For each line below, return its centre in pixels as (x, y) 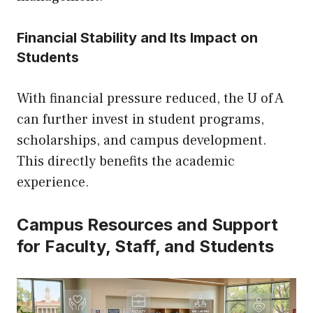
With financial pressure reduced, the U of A (150, 99)
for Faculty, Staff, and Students (145, 247)
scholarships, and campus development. (142, 141)
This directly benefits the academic (126, 162)
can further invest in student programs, (140, 120)
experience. (53, 183)
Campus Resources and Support (147, 225)
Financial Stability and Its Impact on (137, 38)
